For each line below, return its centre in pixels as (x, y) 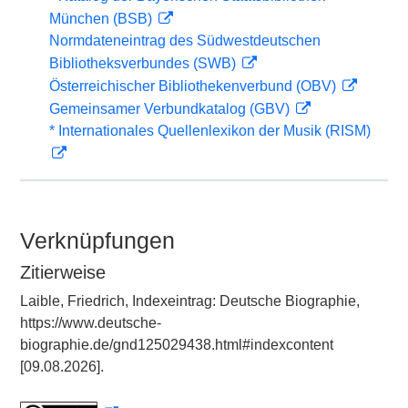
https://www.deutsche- (91, 323)
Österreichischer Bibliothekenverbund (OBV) (194, 86)
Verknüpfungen (97, 240)
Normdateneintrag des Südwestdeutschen (185, 41)
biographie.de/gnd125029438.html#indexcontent (177, 345)
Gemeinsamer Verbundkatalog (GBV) (171, 109)
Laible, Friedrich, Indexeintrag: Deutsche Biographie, (190, 301)
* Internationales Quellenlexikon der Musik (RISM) (210, 131)
